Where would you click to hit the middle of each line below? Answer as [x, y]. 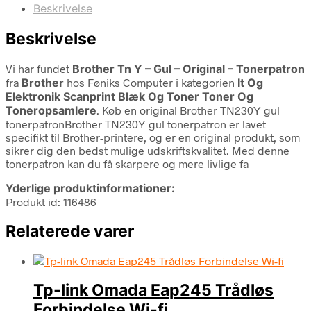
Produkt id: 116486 [51, 201]
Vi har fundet [39, 68]
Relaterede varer [70, 231]
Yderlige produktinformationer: [90, 188]
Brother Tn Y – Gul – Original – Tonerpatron [188, 68]
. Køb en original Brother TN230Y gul [188, 110]
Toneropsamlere [51, 110]
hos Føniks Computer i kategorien [151, 82]
